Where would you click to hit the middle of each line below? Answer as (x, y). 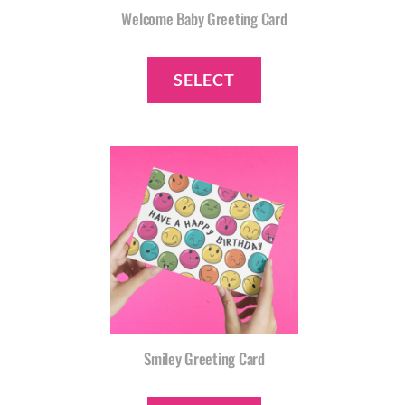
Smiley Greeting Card (204, 358)
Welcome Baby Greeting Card (204, 18)
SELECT (204, 80)
